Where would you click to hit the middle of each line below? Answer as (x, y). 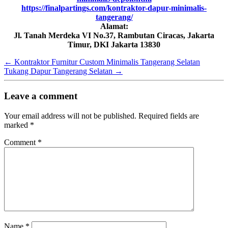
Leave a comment (41, 96)
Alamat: (114, 26)
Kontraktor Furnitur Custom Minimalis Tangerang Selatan (106, 62)
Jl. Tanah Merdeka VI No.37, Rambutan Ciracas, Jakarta (114, 36)
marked (17, 125)
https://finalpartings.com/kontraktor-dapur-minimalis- (114, 8)
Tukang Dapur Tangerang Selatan (59, 71)
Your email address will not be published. (70, 116)
